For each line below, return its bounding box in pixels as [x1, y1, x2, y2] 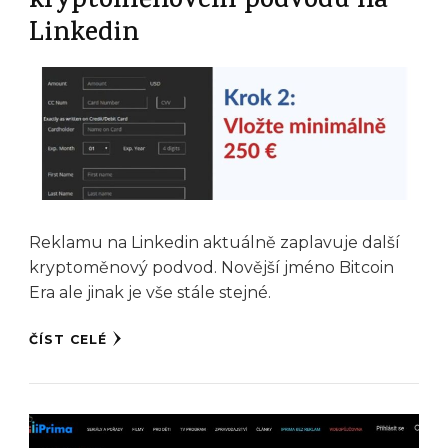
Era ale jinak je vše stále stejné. [29, 283, 271, 303]
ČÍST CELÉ [29, 332, 107, 348]
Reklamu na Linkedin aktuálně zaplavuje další [29, 233, 400, 253]
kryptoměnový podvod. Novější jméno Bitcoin [29, 258, 394, 278]
